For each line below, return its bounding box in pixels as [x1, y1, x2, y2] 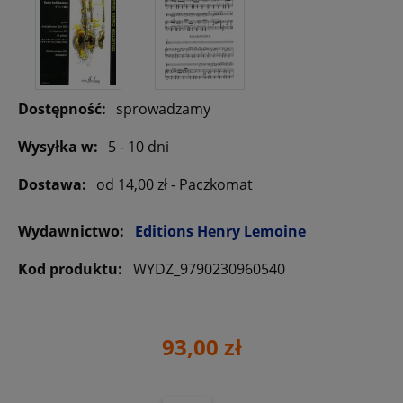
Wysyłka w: [18, 136, 98, 157]
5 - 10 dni [108, 136, 169, 157]
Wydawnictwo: [18, 220, 128, 241]
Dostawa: [18, 174, 86, 194]
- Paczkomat [171, 174, 253, 194]
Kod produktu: [18, 258, 122, 279]
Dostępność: [18, 98, 106, 119]
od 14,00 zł [96, 174, 167, 194]
